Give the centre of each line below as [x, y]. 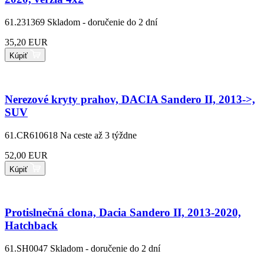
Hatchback [31, 226]
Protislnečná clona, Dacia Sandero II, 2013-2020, [123, 213]
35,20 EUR [26, 42]
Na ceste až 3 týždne [98, 135]
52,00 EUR [26, 155]
